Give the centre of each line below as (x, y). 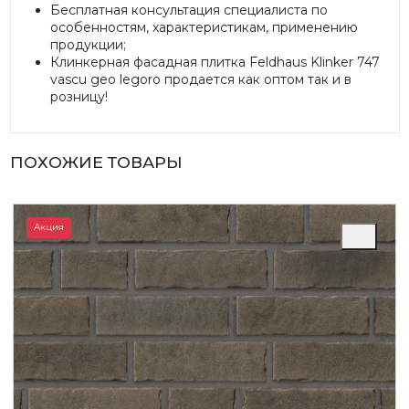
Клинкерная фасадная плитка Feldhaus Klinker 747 (215, 62)
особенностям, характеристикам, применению (204, 27)
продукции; (88, 44)
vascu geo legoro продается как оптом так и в (200, 79)
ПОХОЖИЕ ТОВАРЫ (96, 162)
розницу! (79, 96)
